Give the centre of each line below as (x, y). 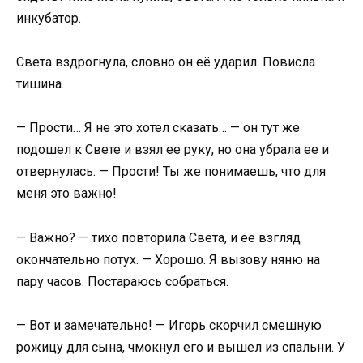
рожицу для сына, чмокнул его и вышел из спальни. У (181, 347)
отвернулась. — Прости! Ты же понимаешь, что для (171, 172)
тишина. (40, 84)
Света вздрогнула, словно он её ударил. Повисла (166, 62)
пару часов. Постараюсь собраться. (122, 281)
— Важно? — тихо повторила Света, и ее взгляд (158, 237)
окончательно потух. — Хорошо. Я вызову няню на (168, 259)
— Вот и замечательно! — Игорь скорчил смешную (169, 325)
